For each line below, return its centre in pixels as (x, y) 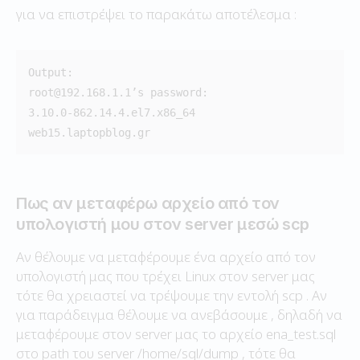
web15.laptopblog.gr (89, 132)
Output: (51, 72)
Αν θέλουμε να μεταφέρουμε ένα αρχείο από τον (166, 256)
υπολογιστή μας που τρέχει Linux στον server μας (166, 276)
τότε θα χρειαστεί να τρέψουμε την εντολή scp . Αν (172, 295)
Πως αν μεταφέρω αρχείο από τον (148, 203)
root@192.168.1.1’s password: (118, 92)
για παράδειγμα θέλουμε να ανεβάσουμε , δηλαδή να (179, 314)
